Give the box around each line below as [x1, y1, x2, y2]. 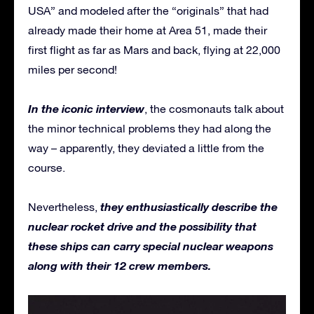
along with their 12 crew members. [28, 259, 211, 273]
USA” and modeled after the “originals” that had [28, 4, 268, 18]
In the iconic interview [28, 102, 144, 116]
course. [28, 161, 65, 175]
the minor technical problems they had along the [28, 122, 271, 135]
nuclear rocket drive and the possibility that [28, 219, 257, 233]
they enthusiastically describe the [100, 200, 278, 214]
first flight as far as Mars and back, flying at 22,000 [28, 43, 280, 57]
